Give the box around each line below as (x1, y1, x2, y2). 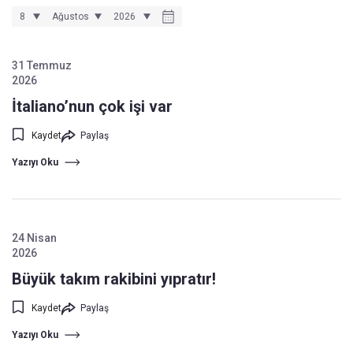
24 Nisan (12, 232, 57, 244)
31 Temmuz (12, 59, 72, 72)
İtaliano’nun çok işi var (12, 97, 173, 116)
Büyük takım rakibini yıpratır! (12, 269, 216, 288)
